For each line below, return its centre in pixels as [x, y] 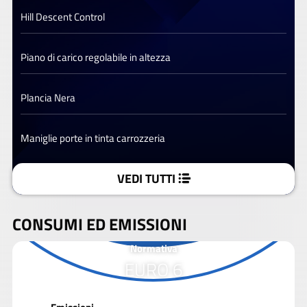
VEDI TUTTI [146, 178]
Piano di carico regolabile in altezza [96, 57]
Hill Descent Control [63, 16]
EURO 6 [153, 270]
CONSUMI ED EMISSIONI [100, 224]
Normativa [153, 249]
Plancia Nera [48, 97]
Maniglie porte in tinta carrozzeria [93, 138]
